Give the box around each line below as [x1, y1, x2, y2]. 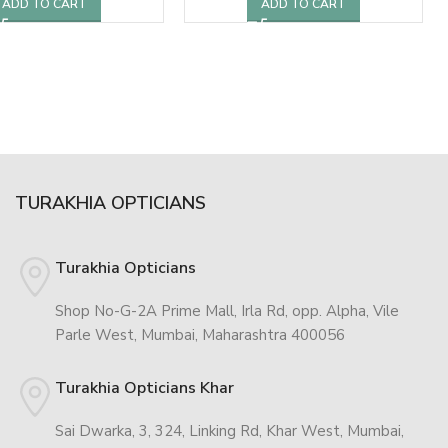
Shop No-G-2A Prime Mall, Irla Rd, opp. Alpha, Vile [54, 300, 399, 321]
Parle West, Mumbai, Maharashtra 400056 [54, 324, 345, 345]
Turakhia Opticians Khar [54, 376, 234, 399]
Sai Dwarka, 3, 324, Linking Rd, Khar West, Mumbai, [54, 420, 404, 441]
